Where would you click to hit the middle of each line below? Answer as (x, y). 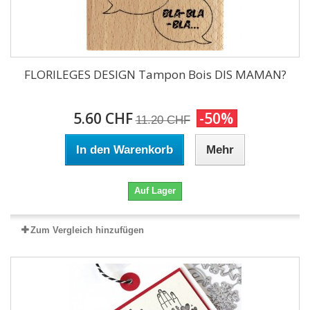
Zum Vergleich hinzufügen (87, 230)
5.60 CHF (103, 118)
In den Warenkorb (125, 150)
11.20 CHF (163, 120)
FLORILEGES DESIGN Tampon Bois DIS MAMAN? (155, 74)
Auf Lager (155, 191)
